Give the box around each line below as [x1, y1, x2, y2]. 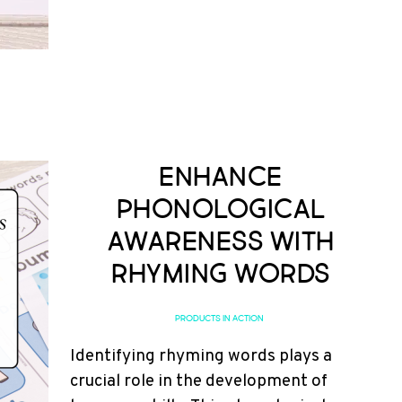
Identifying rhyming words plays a [70, 345, 332, 367]
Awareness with [107, 228, 335, 255]
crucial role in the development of [70, 371, 328, 392]
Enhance [159, 163, 283, 190]
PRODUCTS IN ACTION [174, 314, 264, 323]
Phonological [116, 196, 326, 223]
